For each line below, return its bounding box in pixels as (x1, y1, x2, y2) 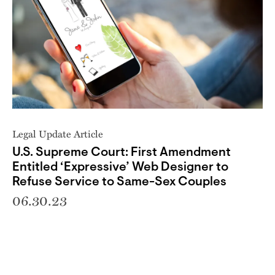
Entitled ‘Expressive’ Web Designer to (12, 161, 228, 174)
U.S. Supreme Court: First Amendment (12, 147, 231, 159)
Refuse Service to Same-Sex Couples (12, 176, 227, 188)
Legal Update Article (12, 126, 103, 141)
